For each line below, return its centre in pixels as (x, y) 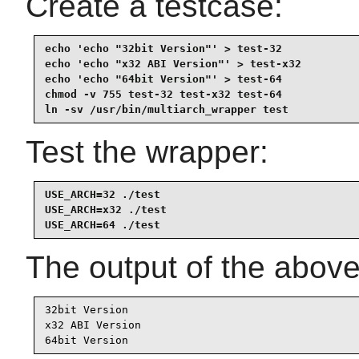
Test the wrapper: (147, 151)
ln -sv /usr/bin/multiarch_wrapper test (167, 110)
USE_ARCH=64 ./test (103, 225)
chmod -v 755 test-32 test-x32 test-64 (163, 95)
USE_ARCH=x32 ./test (106, 210)
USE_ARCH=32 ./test (103, 195)
